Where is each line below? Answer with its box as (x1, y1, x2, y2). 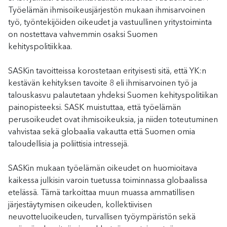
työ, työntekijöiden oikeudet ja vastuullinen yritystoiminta (8, 18, 212, 27)
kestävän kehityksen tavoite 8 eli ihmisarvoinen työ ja (8, 79, 197, 88)
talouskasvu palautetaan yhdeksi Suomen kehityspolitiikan (8, 91, 218, 100)
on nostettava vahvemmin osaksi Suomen (8, 30, 158, 39)
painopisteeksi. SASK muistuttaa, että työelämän (8, 103, 181, 112)
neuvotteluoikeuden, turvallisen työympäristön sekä (8, 213, 196, 221)
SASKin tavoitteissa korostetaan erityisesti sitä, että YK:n (8, 67, 206, 75)
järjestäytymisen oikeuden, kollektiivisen (8, 201, 152, 209)
